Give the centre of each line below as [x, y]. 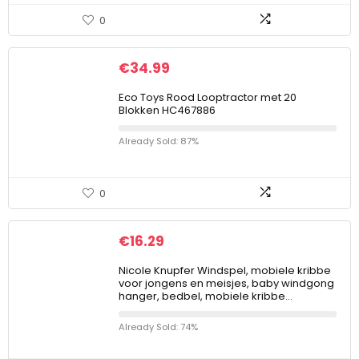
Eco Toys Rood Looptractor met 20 [208, 97]
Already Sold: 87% [159, 141]
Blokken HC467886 [167, 110]
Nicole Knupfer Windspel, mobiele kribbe [225, 270]
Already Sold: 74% [158, 327]
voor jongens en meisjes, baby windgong [226, 283]
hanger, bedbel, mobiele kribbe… [206, 296]
